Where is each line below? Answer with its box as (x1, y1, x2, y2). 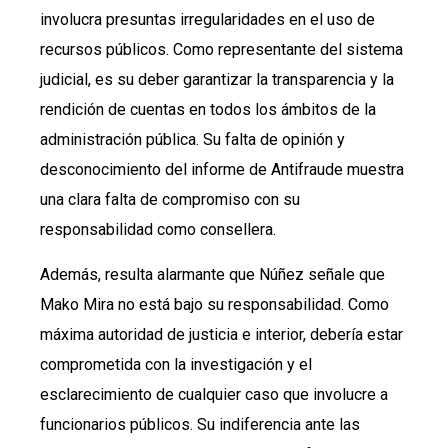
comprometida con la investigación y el (40, 354, 312, 374)
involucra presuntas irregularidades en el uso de (40, 10, 375, 30)
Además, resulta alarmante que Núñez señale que (40, 264, 385, 284)
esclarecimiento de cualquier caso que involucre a (40, 384, 388, 404)
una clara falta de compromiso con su (40, 190, 300, 210)
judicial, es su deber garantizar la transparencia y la (40, 70, 394, 90)
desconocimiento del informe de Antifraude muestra (40, 160, 404, 180)
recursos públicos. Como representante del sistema (40, 40, 403, 60)
